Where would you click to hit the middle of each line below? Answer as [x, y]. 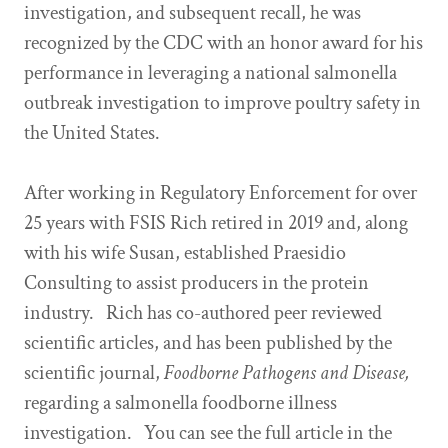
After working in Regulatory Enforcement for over [220, 193]
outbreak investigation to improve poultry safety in [222, 103]
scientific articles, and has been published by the [208, 343]
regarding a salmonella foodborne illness [180, 403]
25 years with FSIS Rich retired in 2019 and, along [216, 223]
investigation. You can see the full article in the [208, 433]
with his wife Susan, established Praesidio [185, 253]
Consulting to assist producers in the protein [196, 283]
